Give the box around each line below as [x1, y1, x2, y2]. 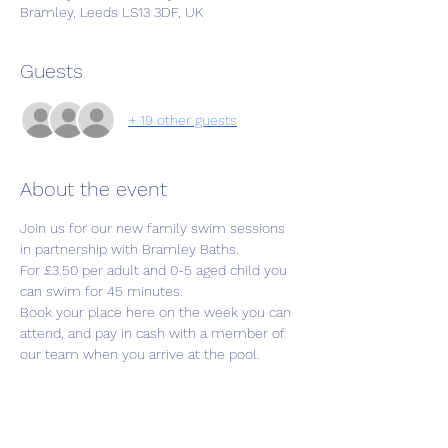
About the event [20, 177, 167, 201]
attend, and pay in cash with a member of [20, 325, 289, 341]
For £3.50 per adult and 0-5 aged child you [20, 262, 291, 278]
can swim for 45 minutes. [20, 283, 187, 299]
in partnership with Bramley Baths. [20, 241, 239, 257]
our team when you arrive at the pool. [20, 346, 260, 362]
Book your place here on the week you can [20, 304, 295, 320]
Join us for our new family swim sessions [20, 220, 289, 236]
